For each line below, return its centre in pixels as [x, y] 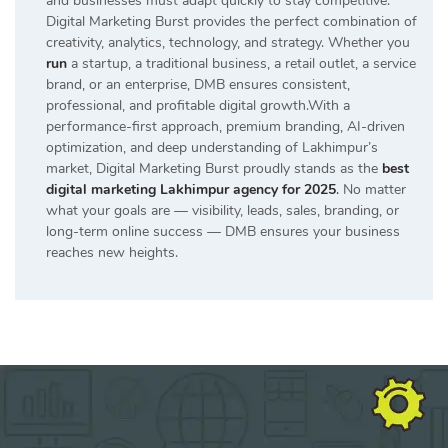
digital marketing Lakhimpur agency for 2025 [191, 190]
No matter [372, 190]
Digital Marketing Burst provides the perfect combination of [231, 22]
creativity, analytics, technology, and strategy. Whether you [228, 43]
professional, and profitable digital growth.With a [198, 106]
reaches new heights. [112, 253]
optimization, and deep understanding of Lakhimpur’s [212, 148]
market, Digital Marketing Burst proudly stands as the [214, 169]
